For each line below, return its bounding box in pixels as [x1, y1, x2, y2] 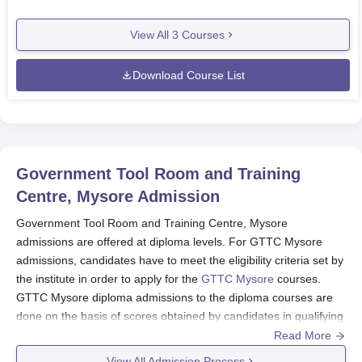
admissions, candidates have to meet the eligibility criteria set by [16, 254, 343, 267]
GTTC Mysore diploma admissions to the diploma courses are [16, 291, 333, 304]
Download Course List [133, 68, 245, 82]
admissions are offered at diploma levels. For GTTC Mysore [16, 235, 322, 248]
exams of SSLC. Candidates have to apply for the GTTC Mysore [16, 328, 344, 341]
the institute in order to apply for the [16, 272, 201, 285]
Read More [274, 329, 335, 342]
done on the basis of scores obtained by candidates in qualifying [16, 309, 343, 322]
